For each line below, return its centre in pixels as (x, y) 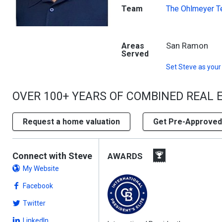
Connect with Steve (52, 156)
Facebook (38, 186)
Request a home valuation (71, 122)
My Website (41, 168)
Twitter (34, 203)
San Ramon (187, 46)
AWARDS (125, 156)
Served (135, 54)
